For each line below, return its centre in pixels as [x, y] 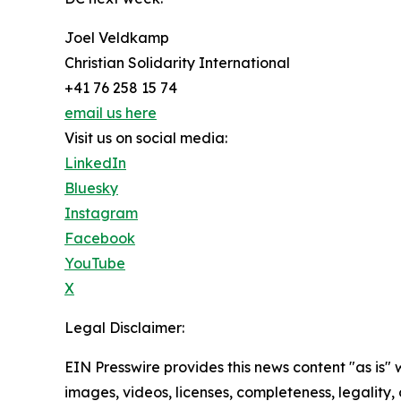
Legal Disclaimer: [124, 328]
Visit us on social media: [146, 138]
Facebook [100, 239]
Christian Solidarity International [177, 63]
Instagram [101, 213]
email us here [111, 113]
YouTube [95, 264]
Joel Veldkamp [117, 38]
